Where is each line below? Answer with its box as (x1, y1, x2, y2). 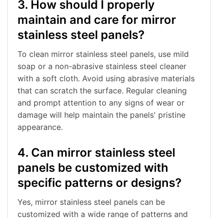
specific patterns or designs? (18, 176, 182, 190)
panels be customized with (18, 161, 168, 175)
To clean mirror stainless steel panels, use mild (18, 49, 189, 59)
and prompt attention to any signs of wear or (18, 98, 184, 108)
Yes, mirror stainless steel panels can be (18, 197, 165, 207)
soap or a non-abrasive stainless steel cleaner (18, 61, 186, 72)
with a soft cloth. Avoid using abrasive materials (18, 73, 195, 84)
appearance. (18, 122, 63, 132)
